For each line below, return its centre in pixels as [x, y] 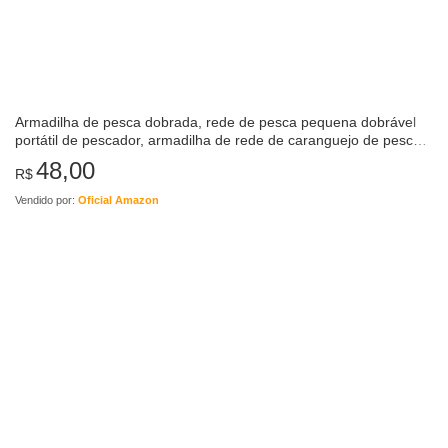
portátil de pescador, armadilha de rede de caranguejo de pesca [218, 139]
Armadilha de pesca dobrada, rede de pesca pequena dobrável [215, 121]
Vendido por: [46, 199]
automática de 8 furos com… [106, 157]
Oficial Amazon [118, 199]
